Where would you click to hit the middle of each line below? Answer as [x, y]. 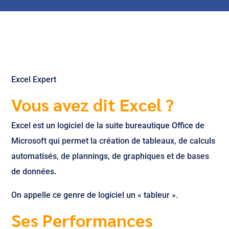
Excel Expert [34, 79]
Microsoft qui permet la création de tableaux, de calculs [113, 141]
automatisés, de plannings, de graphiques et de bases [110, 156]
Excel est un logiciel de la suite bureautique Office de [108, 125]
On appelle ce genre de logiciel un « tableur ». [95, 195]
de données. [34, 171]
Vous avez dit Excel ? [93, 104]
